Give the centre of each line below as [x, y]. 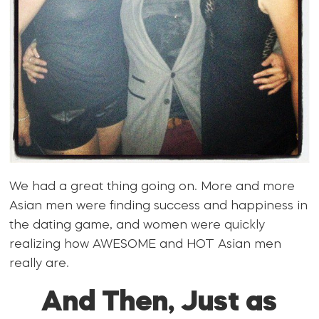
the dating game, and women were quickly [137, 226]
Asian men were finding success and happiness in [159, 206]
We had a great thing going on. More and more [152, 187]
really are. [40, 264]
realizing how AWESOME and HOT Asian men [146, 245]
